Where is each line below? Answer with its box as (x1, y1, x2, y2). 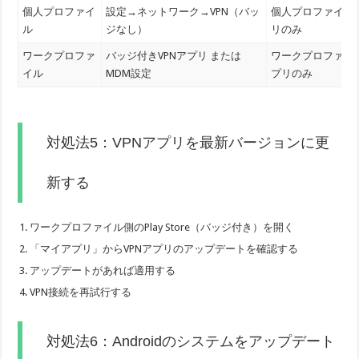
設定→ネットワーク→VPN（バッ (106, 5, 260, 18)
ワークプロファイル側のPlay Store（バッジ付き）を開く (30, 221, 295, 234)
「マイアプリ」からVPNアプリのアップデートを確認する (30, 243, 299, 256)
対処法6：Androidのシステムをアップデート (46, 333, 336, 350)
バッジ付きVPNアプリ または (106, 49, 242, 62)
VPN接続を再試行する (30, 286, 132, 299)
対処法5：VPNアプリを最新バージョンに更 (46, 135, 330, 151)
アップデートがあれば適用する (30, 264, 176, 277)
